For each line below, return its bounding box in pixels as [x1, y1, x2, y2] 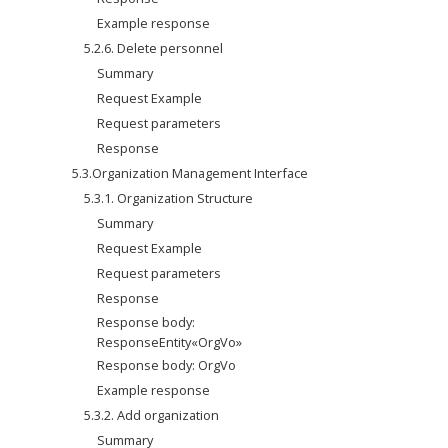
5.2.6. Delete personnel [84, 39, 224, 57]
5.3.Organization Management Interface [71, 164, 308, 182]
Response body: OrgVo [97, 356, 237, 374]
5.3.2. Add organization [84, 406, 220, 424]
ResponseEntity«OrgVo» [97, 333, 243, 351]
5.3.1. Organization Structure [84, 189, 254, 207]
